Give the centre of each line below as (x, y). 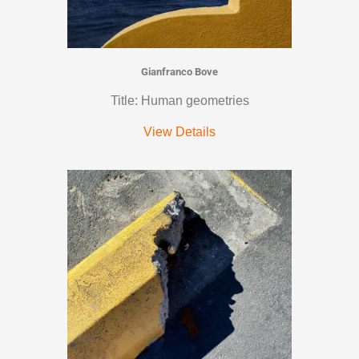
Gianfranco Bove (179, 71)
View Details (179, 131)
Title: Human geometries (179, 100)
